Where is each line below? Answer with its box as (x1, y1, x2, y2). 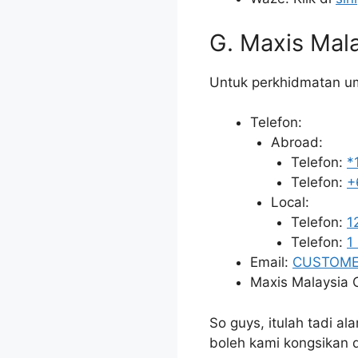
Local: (270, 194, 309, 211)
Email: (250, 254, 292, 271)
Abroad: (270, 134, 323, 151)
